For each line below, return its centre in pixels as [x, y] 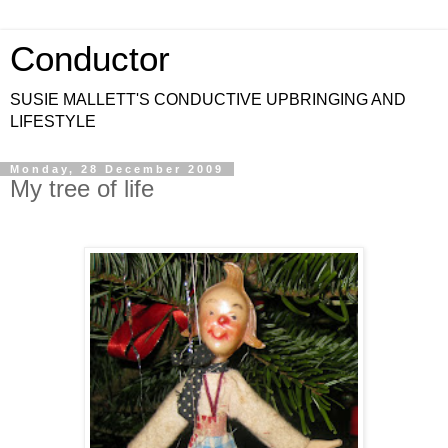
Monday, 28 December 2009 [117, 169]
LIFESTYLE [53, 121]
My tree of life [82, 188]
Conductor [90, 59]
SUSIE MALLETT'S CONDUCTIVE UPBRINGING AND [208, 99]
